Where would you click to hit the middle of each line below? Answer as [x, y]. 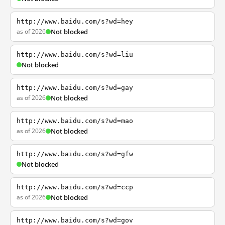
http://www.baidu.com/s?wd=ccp [75, 187]
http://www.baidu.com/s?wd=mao [75, 121]
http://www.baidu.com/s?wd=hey [75, 21]
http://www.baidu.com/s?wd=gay [75, 88]
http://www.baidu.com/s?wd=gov [75, 220]
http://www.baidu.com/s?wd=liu [75, 54]
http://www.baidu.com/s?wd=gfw [75, 154]
